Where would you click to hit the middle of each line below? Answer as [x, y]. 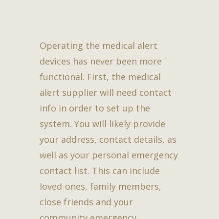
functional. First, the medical [100, 77]
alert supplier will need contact [106, 92]
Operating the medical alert [99, 45]
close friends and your [86, 202]
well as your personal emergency [109, 155]
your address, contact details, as [108, 139]
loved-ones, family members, [100, 186]
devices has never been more [101, 61]
